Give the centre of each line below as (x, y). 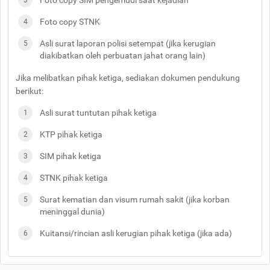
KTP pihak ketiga (71, 135)
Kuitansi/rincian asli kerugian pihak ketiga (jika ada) (136, 234)
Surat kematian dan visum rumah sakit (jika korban (135, 200)
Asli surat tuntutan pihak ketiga (98, 113)
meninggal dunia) (72, 212)
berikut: (31, 91)
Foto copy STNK (70, 22)
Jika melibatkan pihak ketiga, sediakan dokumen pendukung (128, 78)
